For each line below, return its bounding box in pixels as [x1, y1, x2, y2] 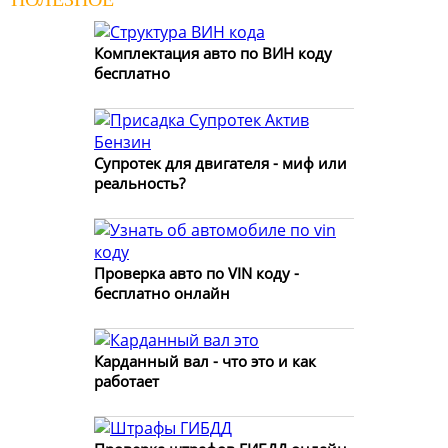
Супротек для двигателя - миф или [94, 152, 347, 173]
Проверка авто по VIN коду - [94, 262, 299, 283]
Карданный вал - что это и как [94, 350, 316, 371]
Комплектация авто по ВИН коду [94, 42, 332, 63]
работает [94, 370, 159, 391]
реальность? [94, 172, 185, 193]
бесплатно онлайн [94, 282, 230, 303]
